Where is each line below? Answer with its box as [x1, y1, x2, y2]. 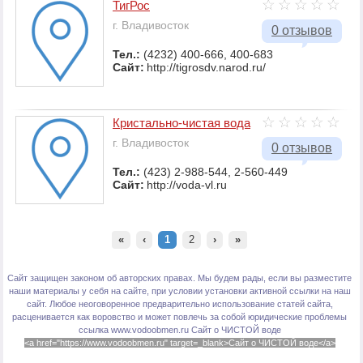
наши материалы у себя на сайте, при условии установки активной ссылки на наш [8, 286, 351, 297]
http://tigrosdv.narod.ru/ [147, 61, 266, 75]
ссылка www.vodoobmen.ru [78, 325, 191, 335]
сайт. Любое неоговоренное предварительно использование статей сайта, [26, 299, 333, 310]
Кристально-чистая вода [113, 116, 250, 130]
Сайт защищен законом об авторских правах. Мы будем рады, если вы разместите [7, 273, 352, 284]
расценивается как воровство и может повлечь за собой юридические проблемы [12, 312, 347, 322]
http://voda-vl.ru [147, 178, 227, 192]
